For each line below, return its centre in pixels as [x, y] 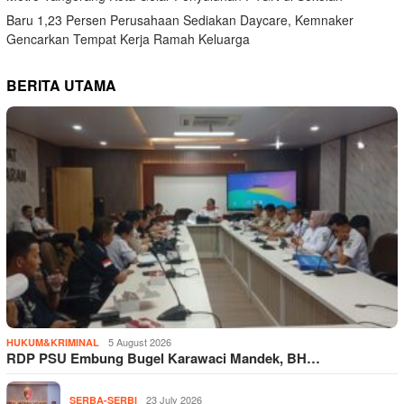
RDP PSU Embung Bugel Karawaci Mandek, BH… [163, 358]
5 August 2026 [140, 341]
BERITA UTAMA [61, 85]
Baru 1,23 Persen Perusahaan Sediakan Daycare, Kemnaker [180, 19]
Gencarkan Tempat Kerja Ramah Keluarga [128, 38]
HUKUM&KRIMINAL [53, 342]
